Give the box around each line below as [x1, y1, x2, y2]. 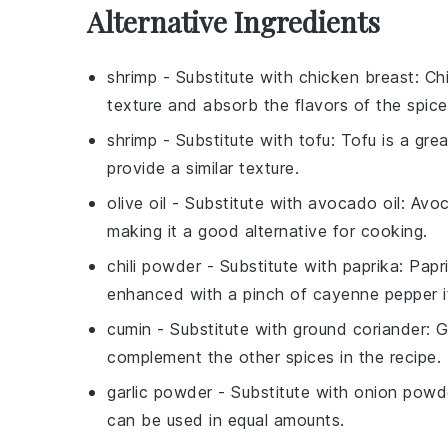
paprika [342, 256, 399, 277]
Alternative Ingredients [87, 3, 380, 41]
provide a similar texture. [107, 158, 299, 179]
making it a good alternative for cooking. [107, 221, 428, 242]
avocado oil [308, 193, 401, 214]
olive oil [107, 193, 167, 214]
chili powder [107, 256, 201, 277]
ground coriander [293, 319, 426, 340]
